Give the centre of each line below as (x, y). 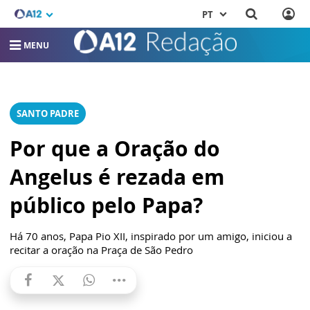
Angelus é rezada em (117, 177)
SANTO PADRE (48, 113)
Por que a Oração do (115, 148)
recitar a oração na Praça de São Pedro (101, 250)
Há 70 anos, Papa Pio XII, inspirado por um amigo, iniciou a (151, 236)
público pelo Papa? (106, 205)
